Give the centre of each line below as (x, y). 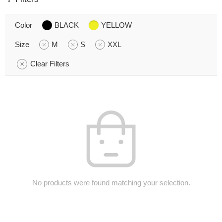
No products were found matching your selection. (111, 183)
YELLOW (116, 25)
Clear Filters (50, 64)
